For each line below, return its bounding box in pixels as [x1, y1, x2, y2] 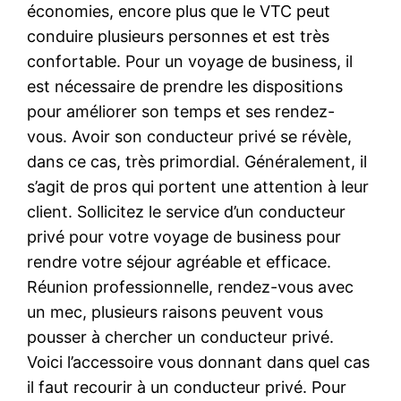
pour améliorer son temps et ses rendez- [27, 101, 336, 121]
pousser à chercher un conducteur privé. [27, 327, 335, 346]
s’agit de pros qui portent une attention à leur [27, 176, 370, 196]
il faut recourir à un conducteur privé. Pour [27, 377, 347, 397]
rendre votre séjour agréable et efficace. [27, 252, 332, 271]
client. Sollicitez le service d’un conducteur [27, 201, 346, 221]
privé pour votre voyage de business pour [27, 226, 342, 246]
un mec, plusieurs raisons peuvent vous [27, 302, 324, 321]
